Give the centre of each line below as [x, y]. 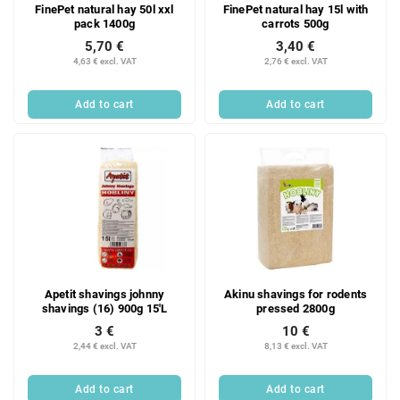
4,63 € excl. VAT [104, 62]
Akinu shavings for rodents [296, 295]
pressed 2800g [296, 309]
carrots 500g [296, 24]
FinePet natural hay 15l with [296, 10]
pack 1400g [104, 24]
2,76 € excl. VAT [296, 62]
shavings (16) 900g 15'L [104, 309]
